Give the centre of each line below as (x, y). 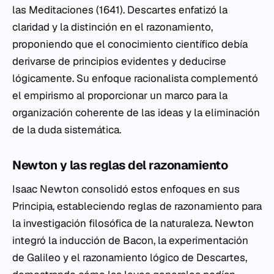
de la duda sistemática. (67, 130)
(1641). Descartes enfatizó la (161, 10)
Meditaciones (61, 10)
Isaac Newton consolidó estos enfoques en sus (126, 189)
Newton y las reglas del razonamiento (120, 165)
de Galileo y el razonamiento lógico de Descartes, (130, 257)
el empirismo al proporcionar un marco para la (120, 95)
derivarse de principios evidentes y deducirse (119, 61)
